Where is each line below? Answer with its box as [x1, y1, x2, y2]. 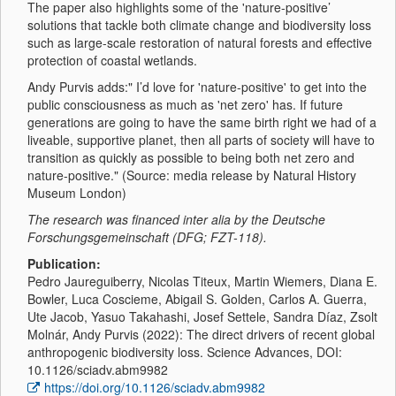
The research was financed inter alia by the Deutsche [27, 210, 325, 228]
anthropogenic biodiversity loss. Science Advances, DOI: [27, 343, 342, 361]
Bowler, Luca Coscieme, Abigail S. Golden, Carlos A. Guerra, [27, 290, 367, 308]
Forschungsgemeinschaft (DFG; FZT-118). [27, 228, 267, 246]
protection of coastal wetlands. [27, 51, 197, 69]
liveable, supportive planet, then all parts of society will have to [27, 131, 375, 148]
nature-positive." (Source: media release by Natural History [27, 166, 356, 184]
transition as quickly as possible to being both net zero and [27, 148, 354, 166]
